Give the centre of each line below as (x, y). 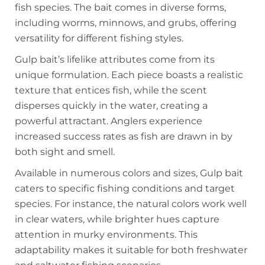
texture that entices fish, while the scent (111, 91)
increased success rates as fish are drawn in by (124, 137)
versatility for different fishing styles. (99, 38)
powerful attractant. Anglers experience (109, 121)
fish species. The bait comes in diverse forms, (120, 8)
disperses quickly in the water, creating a (111, 106)
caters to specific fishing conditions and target (125, 189)
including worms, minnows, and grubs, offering (126, 23)
